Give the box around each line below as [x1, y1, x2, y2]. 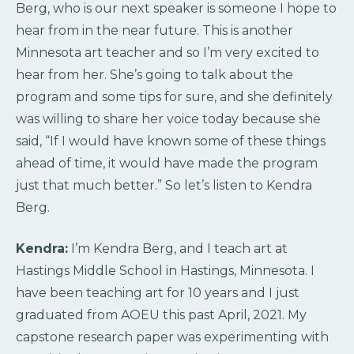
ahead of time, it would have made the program [16, 155, 318, 171]
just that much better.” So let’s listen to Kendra [16, 177, 312, 193]
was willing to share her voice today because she [16, 111, 321, 126]
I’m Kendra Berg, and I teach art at [68, 240, 288, 256]
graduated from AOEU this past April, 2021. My [16, 307, 307, 322]
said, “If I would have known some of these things [16, 133, 326, 149]
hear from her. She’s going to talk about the [16, 66, 293, 82]
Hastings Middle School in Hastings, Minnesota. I [16, 262, 314, 278]
